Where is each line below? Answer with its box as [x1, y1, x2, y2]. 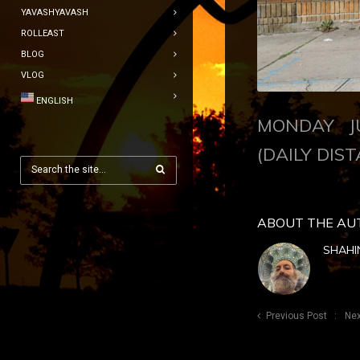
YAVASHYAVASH [21, 7, 88, 18]
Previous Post [266, 309, 327, 321]
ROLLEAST [21, 28, 64, 39]
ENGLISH [36, 96, 73, 106]
